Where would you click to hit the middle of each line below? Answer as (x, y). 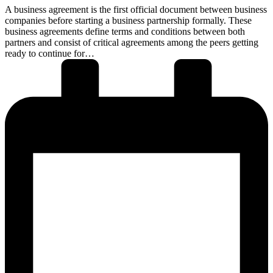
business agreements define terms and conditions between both (125, 32)
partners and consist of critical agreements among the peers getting (132, 43)
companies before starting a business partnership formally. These (128, 21)
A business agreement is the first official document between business (136, 10)
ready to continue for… (50, 54)
